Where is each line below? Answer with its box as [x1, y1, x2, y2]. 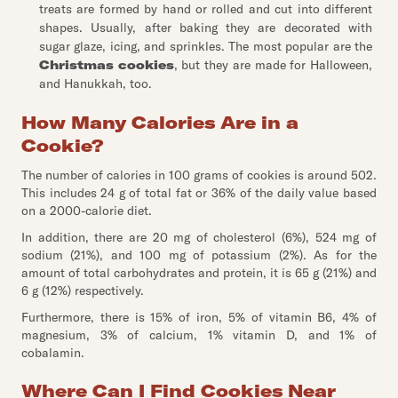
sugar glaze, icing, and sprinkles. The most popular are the [39, 38, 372, 54]
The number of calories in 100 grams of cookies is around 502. [21, 167, 377, 183]
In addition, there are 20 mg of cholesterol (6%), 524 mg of [21, 229, 377, 245]
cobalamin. [21, 345, 84, 361]
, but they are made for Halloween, [173, 57, 373, 73]
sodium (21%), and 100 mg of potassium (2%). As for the [21, 247, 377, 263]
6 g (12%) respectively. [21, 283, 144, 298]
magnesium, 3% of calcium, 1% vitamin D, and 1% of [21, 327, 377, 343]
